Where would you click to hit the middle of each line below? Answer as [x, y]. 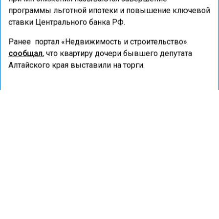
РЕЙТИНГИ [28, 141]
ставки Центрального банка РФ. [67, 22]
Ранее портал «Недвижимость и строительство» [98, 42]
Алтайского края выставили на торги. [77, 65]
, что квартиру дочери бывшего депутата [117, 54]
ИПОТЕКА [125, 111]
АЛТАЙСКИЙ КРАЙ [54, 111]
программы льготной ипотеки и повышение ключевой [109, 11]
